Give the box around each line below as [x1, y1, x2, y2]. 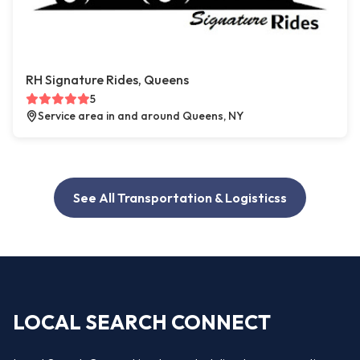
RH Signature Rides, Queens [26, 72, 189, 88]
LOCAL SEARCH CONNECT [13, 309, 271, 335]
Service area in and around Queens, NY [38, 108, 243, 124]
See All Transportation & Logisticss [73, 190, 287, 207]
